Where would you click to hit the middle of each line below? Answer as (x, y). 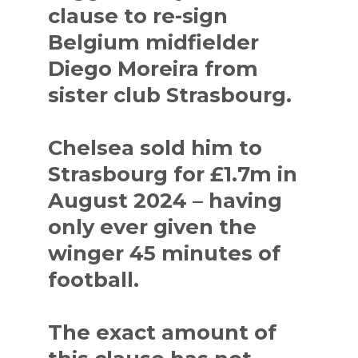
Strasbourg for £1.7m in (173, 173)
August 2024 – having (165, 200)
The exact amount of (163, 332)
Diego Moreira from (153, 68)
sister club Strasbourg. (170, 94)
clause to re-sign (138, 15)
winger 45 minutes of (165, 253)
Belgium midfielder (154, 42)
